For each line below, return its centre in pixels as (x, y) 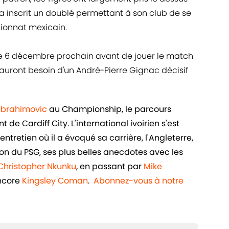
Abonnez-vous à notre (139, 181)
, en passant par (110, 167)
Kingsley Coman (55, 181)
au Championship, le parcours (109, 109)
